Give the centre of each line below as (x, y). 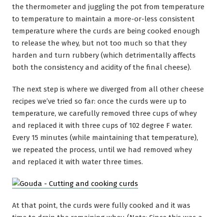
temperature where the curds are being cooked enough (106, 31)
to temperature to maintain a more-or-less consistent (103, 19)
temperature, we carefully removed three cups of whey (104, 113)
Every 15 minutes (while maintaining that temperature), (105, 137)
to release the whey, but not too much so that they (99, 43)
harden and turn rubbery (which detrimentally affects (104, 55)
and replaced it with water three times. (77, 162)
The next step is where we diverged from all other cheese (108, 89)
